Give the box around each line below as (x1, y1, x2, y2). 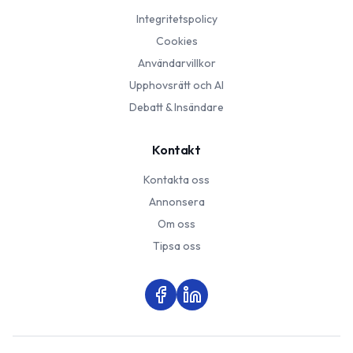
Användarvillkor (137, 56, 216, 71)
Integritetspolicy (136, 12, 217, 27)
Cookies (155, 34, 198, 49)
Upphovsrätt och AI (129, 78, 224, 93)
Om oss (158, 217, 195, 232)
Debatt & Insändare (129, 100, 224, 115)
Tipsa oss (152, 239, 201, 254)
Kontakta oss (143, 173, 210, 188)
